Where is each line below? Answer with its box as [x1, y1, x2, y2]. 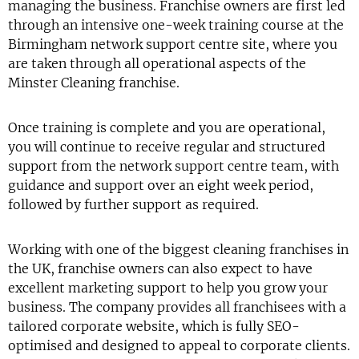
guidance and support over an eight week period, [8, 177, 313, 193]
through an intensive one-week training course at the [8, 17, 344, 33]
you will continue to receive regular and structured [8, 139, 325, 155]
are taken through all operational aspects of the [8, 55, 306, 71]
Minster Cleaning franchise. [8, 75, 179, 91]
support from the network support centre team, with [8, 158, 339, 174]
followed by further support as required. [8, 196, 259, 212]
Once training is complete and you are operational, [8, 119, 325, 135]
